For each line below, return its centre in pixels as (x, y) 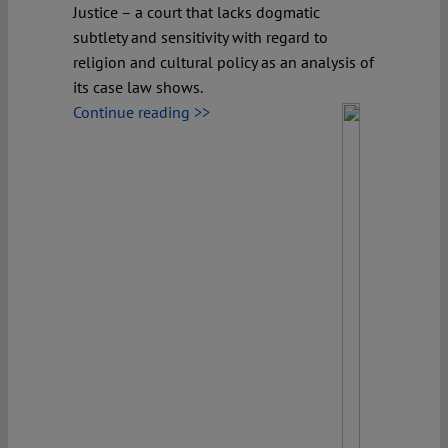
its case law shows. (138, 86)
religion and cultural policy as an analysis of (223, 61)
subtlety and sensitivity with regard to (200, 36)
